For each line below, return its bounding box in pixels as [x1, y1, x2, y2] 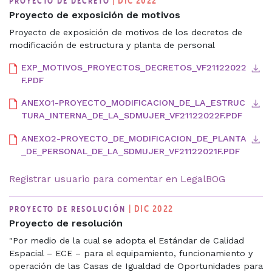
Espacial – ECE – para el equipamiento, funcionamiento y [9, 248, 253, 258]
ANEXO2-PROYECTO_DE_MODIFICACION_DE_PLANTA [21, 133, 246, 143]
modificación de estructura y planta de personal [9, 39, 215, 50]
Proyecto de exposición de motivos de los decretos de [9, 27, 242, 37]
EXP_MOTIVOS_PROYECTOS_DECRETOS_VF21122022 [21, 62, 246, 72]
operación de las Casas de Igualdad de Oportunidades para [9, 260, 263, 271]
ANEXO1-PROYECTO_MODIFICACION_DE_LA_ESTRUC [21, 98, 245, 108]
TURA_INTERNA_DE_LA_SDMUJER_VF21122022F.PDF [21, 110, 242, 121]
